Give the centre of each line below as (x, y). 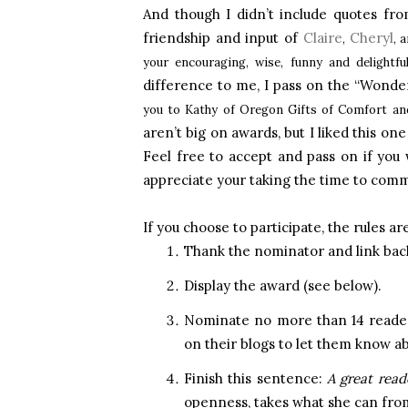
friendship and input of (223, 38)
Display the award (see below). (283, 286)
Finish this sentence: (256, 378)
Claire (322, 38)
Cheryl (371, 38)
